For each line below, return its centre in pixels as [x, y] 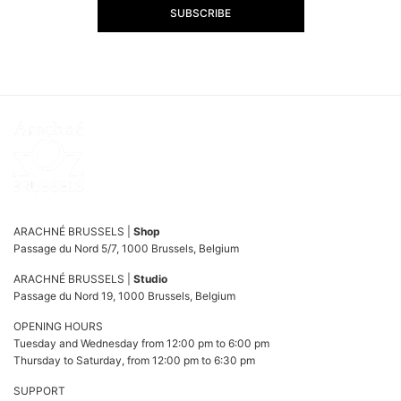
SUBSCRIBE [200, 13]
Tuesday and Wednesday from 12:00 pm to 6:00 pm [141, 343]
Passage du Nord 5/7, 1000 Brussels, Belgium [126, 248]
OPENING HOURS [58, 326]
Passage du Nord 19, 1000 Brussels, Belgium [124, 295]
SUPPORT [39, 390]
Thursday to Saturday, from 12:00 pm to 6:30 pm [134, 360]
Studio [150, 278]
